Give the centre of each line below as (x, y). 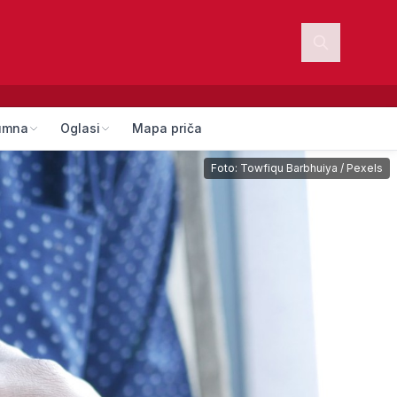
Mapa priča (167, 128)
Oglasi (80, 128)
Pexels (365, 168)
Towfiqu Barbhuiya (289, 168)
